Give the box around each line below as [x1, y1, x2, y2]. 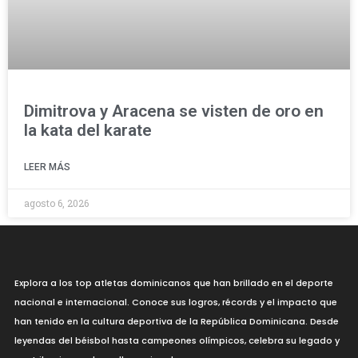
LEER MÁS [24, 161, 70, 173]
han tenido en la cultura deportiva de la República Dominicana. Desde [14, 315, 339, 328]
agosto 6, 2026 [24, 197, 89, 209]
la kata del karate [24, 121, 152, 140]
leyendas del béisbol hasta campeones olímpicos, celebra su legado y [14, 334, 340, 347]
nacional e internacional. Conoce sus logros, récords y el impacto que [14, 296, 337, 308]
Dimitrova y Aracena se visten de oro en [24, 101, 324, 121]
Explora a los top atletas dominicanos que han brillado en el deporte [14, 276, 333, 289]
